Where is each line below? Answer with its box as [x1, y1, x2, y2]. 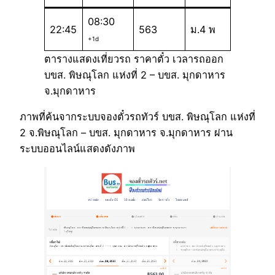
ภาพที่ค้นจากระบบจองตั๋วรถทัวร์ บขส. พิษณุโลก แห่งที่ [20, 110, 255, 123]
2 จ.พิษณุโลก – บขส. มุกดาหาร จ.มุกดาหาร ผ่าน [20, 126, 233, 139]
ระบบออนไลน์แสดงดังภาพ [20, 142, 135, 155]
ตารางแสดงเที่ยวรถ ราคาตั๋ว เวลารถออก [44, 53, 223, 66]
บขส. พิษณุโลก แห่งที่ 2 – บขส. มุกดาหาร [44, 69, 225, 82]
